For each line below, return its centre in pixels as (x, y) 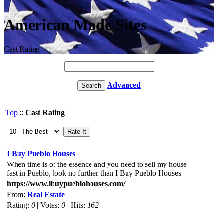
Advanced (124, 85)
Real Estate (46, 194)
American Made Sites (75, 25)
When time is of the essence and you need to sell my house (97, 164)
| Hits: (77, 205)
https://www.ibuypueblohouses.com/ (66, 183)
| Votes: (48, 205)
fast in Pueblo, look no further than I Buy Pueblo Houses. (95, 173)
